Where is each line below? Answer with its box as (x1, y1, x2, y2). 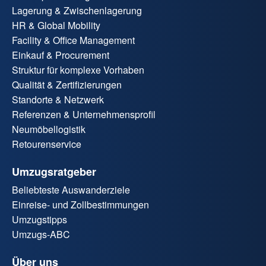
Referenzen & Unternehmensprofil (12, 107, 156, 122)
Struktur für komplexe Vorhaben (12, 63, 144, 77)
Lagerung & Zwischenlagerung (12, 4, 142, 18)
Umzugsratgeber (12, 164, 96, 180)
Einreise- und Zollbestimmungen (12, 198, 149, 212)
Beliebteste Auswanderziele (12, 183, 130, 197)
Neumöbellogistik (12, 122, 85, 137)
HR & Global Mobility (12, 18, 100, 33)
